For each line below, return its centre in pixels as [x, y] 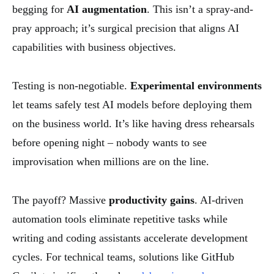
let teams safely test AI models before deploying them [132, 104]
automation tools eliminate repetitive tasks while [120, 219]
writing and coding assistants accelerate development [130, 238]
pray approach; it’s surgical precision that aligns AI [126, 28]
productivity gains [152, 200]
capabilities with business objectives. [94, 47]
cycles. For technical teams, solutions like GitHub [123, 257]
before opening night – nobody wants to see [109, 142]
